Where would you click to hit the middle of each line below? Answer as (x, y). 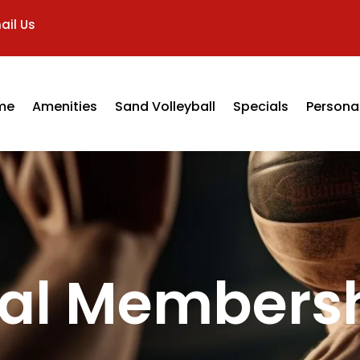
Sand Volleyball (165, 106)
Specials (260, 106)
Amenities (64, 106)
